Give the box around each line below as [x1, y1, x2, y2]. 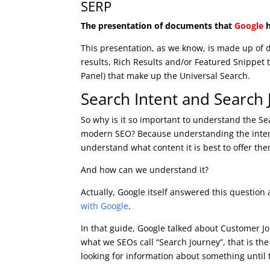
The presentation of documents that [81, 20, 235, 32]
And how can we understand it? [81, 164, 209, 176]
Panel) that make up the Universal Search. [81, 70, 251, 82]
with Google [81, 200, 129, 212]
